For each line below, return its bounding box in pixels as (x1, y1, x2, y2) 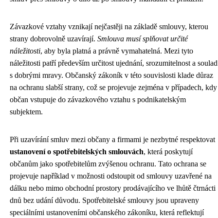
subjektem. (10, 108, 43, 116)
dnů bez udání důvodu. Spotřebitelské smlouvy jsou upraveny (10, 196, 199, 204)
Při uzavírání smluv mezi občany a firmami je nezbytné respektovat (10, 135, 215, 144)
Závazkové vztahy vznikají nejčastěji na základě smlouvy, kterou (10, 22, 208, 31)
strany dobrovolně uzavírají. (10, 35, 97, 43)
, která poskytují (144, 147, 193, 156)
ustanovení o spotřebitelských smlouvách (10, 147, 144, 156)
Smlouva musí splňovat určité (97, 35, 188, 43)
